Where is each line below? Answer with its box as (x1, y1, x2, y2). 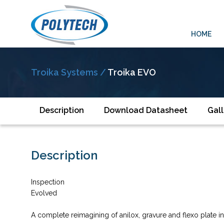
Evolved (31, 189, 57, 197)
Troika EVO (107, 67, 156, 77)
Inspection (31, 178, 64, 186)
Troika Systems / (31, 67, 107, 77)
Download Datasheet (104, 105, 187, 115)
